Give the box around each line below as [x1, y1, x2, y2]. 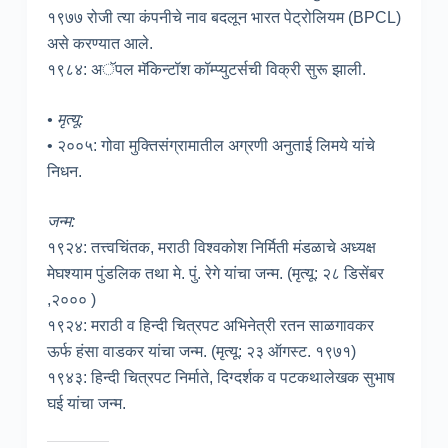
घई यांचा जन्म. [46, 395, 126, 413]
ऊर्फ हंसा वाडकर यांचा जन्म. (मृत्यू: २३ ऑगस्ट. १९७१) [46, 343, 356, 361]
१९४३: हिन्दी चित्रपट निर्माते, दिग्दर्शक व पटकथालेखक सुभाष [46, 369, 395, 387]
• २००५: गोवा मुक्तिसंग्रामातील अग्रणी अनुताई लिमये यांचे [46, 137, 375, 155]
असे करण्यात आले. [46, 35, 153, 53]
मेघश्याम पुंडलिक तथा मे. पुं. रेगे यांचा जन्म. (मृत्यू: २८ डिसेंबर [46, 265, 384, 283]
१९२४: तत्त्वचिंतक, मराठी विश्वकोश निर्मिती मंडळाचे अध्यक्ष [46, 239, 376, 257]
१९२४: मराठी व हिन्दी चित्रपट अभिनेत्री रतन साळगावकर [46, 317, 374, 335]
